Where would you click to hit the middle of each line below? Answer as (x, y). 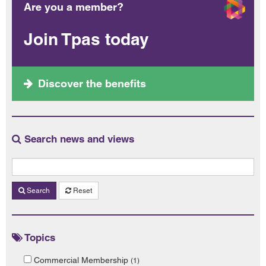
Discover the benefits (92, 83)
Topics (39, 238)
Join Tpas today (86, 39)
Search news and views (78, 139)
